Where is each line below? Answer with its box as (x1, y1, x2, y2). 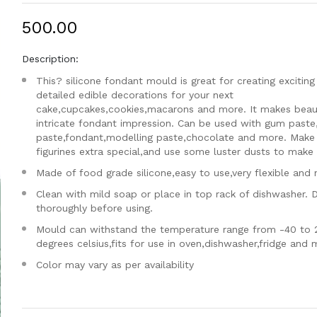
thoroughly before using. (35, 202, 153, 214)
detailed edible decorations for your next (35, 89, 234, 100)
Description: (21, 53, 79, 64)
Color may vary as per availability (35, 259, 194, 270)
